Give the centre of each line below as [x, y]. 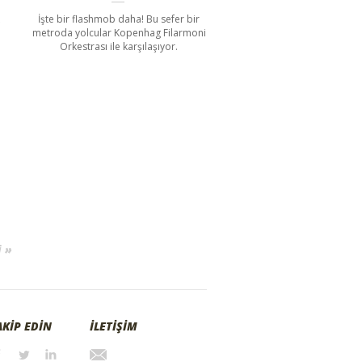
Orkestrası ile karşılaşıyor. [119, 46]
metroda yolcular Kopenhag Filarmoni [119, 32]
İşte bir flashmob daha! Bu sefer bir [119, 19]
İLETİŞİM [114, 326]
